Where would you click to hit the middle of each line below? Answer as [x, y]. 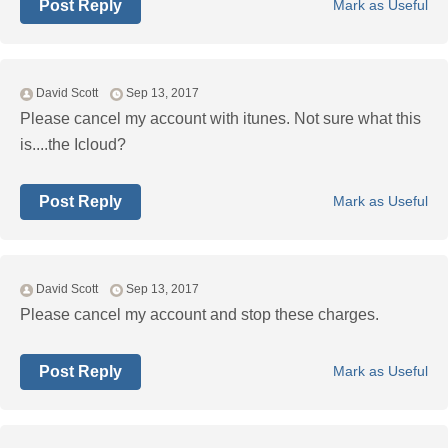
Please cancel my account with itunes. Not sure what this [220, 119]
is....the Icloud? [73, 145]
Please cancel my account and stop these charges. [199, 315]
